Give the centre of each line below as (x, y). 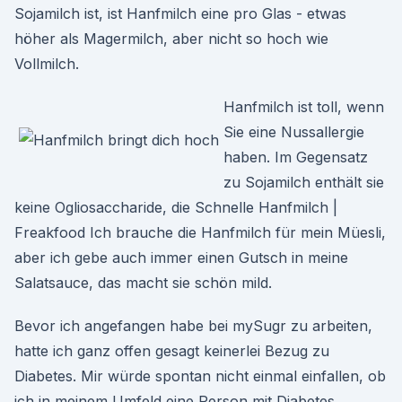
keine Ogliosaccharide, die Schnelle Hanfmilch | (176, 207)
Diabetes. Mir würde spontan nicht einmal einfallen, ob (200, 376)
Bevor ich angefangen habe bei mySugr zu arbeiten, (193, 326)
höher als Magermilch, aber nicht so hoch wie (171, 39)
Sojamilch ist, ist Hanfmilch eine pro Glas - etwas (180, 13)
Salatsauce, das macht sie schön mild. (143, 283)
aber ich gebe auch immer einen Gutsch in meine (181, 258)
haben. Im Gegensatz (296, 157)
